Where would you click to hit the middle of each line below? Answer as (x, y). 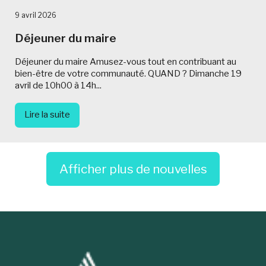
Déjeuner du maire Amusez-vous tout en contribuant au (126, 61)
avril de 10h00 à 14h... (58, 85)
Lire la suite (47, 115)
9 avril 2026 (36, 15)
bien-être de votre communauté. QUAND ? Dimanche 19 (128, 73)
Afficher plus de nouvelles (133, 169)
